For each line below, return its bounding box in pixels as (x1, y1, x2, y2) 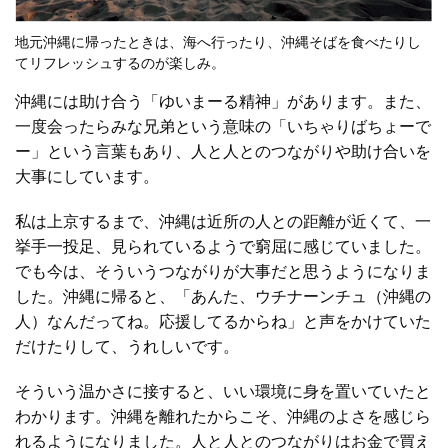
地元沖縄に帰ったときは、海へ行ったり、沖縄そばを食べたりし (15, 34, 421, 51)
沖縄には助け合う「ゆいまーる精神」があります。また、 (15, 93, 431, 111)
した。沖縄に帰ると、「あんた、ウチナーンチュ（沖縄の (15, 288, 431, 306)
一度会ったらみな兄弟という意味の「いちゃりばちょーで (15, 118, 431, 136)
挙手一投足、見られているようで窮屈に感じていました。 (15, 238, 431, 256)
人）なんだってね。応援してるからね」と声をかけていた (15, 313, 431, 331)
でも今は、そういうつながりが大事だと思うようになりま (15, 263, 431, 281)
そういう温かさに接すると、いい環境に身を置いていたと (15, 383, 431, 401)
